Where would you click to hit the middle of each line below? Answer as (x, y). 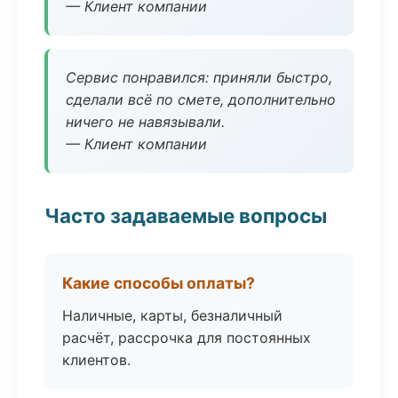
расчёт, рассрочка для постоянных (187, 338)
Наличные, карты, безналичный (172, 315)
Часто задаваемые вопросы (186, 215)
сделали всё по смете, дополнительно (201, 99)
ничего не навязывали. (145, 122)
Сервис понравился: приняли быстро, (199, 77)
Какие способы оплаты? (159, 283)
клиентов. (96, 360)
